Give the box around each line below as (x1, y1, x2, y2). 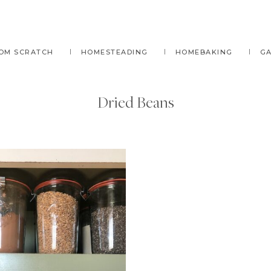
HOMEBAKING (175, 48, 233, 56)
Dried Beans (97, 91, 174, 112)
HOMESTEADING (80, 48, 148, 56)
